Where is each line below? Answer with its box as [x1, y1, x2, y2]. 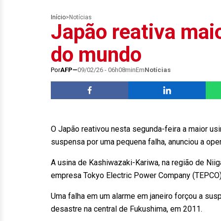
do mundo [51, 42, 142, 67]
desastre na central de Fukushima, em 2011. [51, 204, 202, 214]
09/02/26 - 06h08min [77, 66, 136, 74]
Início [51, 14, 66, 21]
